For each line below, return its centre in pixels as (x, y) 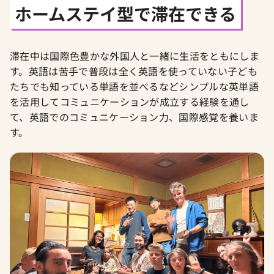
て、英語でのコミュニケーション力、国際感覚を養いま (134, 117)
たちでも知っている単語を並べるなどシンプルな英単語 (134, 86)
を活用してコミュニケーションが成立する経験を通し (130, 101)
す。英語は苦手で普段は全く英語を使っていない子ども (134, 71)
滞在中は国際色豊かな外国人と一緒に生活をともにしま (135, 55)
